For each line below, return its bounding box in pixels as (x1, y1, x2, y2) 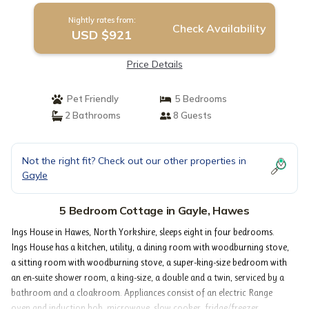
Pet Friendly (62, 93, 119, 104)
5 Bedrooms (171, 93, 227, 104)
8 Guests (171, 110, 212, 121)
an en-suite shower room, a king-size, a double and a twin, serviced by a (11, 272, 284, 283)
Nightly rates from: (68, 15, 136, 25)
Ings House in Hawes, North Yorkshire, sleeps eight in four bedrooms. (11, 226, 275, 237)
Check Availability (172, 21, 266, 35)
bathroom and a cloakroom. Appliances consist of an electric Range (11, 287, 272, 298)
